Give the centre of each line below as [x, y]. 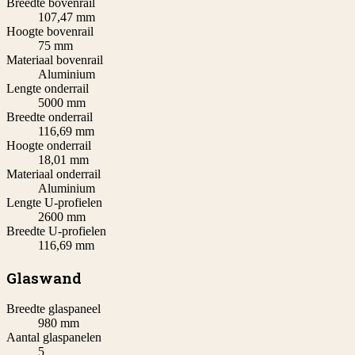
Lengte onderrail [48, 88]
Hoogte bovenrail [50, 31]
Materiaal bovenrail [55, 59]
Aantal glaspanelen [54, 338]
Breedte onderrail [50, 116]
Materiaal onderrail [53, 174]
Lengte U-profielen [54, 202]
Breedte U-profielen [56, 231]
